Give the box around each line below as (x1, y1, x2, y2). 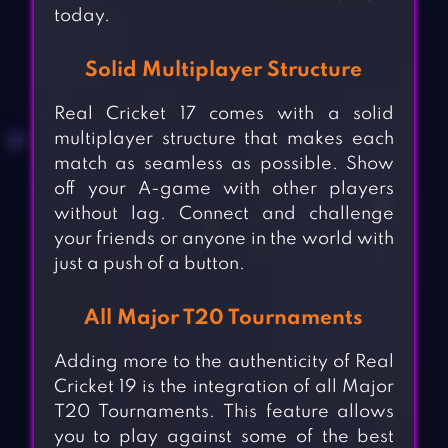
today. (53, 7, 110, 26)
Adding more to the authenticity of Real (53, 353, 395, 372)
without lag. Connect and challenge (53, 205, 395, 224)
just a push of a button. (53, 255, 245, 274)
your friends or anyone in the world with (53, 230, 395, 249)
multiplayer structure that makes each (53, 130, 395, 149)
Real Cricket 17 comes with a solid (53, 105, 395, 124)
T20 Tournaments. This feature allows (53, 403, 395, 422)
